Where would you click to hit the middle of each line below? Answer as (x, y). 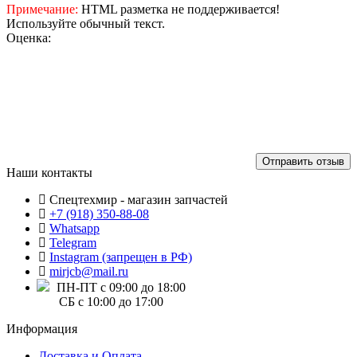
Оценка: (29, 37)
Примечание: (42, 9)
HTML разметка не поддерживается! (179, 9)
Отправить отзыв (303, 161)
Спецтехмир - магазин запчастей (139, 199)
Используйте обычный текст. (86, 23)
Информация (42, 328)
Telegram (73, 242)
